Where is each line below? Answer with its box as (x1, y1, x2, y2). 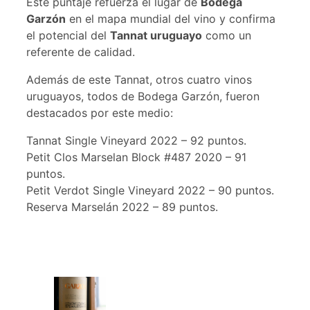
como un (202, 28, 251, 43)
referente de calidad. (26, 45, 135, 60)
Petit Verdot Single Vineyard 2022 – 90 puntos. (26, 183, 274, 198)
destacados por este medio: (26, 106, 173, 120)
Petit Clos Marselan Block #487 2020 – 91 (26, 150, 246, 165)
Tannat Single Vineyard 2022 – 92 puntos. (26, 134, 246, 148)
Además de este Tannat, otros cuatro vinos (26, 73, 252, 87)
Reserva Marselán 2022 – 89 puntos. (26, 200, 218, 215)
